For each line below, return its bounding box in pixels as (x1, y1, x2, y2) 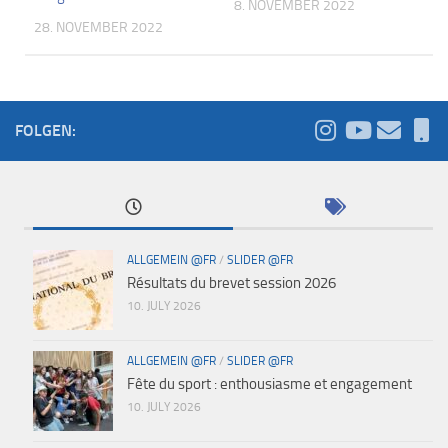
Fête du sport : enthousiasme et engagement (127, 374, 412, 393)
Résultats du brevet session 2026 (127, 273, 336, 292)
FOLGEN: (15, 120, 76, 140)
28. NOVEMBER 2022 (34, 18, 164, 36)
